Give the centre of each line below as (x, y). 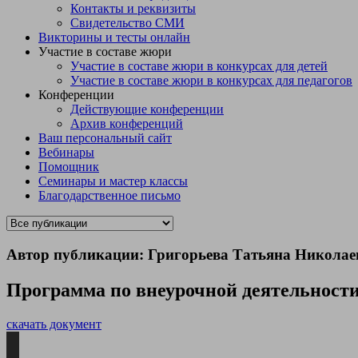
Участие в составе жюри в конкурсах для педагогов (211, 80)
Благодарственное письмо (109, 195)
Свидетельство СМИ (127, 23)
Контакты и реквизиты (133, 8)
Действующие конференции (147, 109)
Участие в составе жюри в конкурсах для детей (199, 66)
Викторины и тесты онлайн (114, 37)
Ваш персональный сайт (105, 138)
